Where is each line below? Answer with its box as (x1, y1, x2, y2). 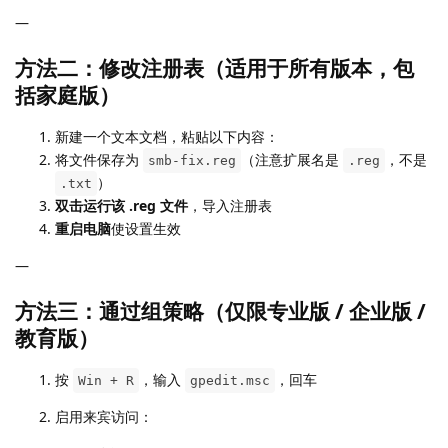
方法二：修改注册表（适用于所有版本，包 (15, 53, 414, 82)
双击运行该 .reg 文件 (55, 195, 188, 215)
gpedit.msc (190, 372, 270, 388)
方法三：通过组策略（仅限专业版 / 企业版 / (15, 296, 426, 325)
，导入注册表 (188, 195, 272, 215)
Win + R (78, 372, 134, 388)
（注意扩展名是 (241, 149, 343, 169)
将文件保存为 (55, 149, 143, 169)
